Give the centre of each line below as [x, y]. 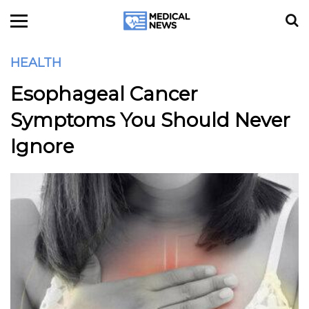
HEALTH [36, 63]
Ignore [42, 146]
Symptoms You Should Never [150, 120]
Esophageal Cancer [104, 94]
